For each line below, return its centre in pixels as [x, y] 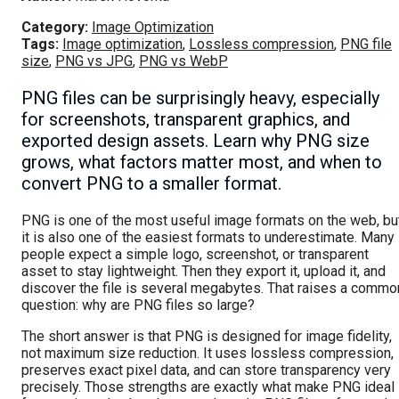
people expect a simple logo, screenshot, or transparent [195, 255]
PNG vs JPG [94, 61]
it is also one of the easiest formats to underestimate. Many [208, 238]
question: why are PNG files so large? [138, 305]
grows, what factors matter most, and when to [202, 163]
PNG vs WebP [183, 61]
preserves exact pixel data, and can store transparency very [206, 370]
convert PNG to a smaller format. [151, 184]
